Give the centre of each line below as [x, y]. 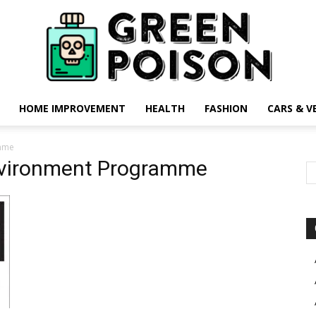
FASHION [226, 108]
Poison [172, 228]
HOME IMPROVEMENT [72, 108]
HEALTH [165, 108]
